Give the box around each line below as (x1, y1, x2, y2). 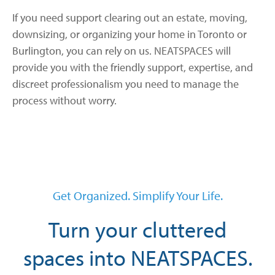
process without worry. (12, 93, 117, 108)
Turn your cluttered (48, 214, 227, 243)
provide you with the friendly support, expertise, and (12, 60, 253, 75)
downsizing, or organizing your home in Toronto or (12, 27, 247, 42)
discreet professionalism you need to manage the (12, 77, 239, 91)
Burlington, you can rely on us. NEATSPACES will (12, 44, 231, 58)
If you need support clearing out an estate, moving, (12, 10, 247, 25)
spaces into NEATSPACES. (23, 242, 252, 271)
